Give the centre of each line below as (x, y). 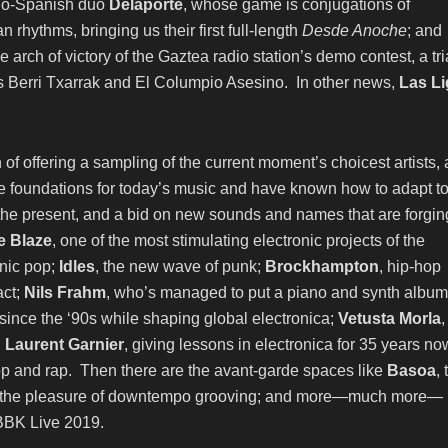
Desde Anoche (352, 30)
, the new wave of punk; (178, 266)
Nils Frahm (63, 292)
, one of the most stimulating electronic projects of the (238, 240)
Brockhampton (320, 266)
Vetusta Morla (387, 318)
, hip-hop (410, 266)
